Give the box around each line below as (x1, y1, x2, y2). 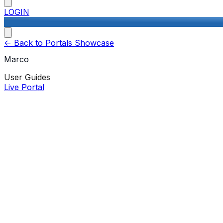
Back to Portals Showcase (11, 38, 114, 48)
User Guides (4, 72, 50, 83)
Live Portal (4, 82, 44, 93)
